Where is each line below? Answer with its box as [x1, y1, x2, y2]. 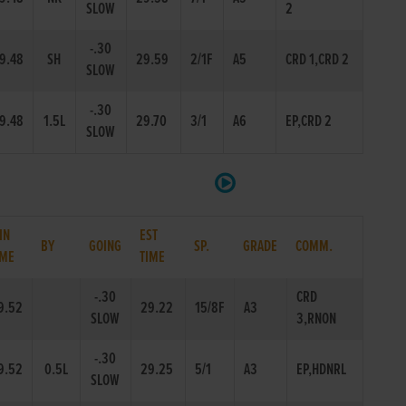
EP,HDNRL [295, 360, 346, 381]
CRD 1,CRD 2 [285, 50, 349, 71]
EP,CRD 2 [285, 111, 332, 132]
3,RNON [295, 309, 336, 330]
